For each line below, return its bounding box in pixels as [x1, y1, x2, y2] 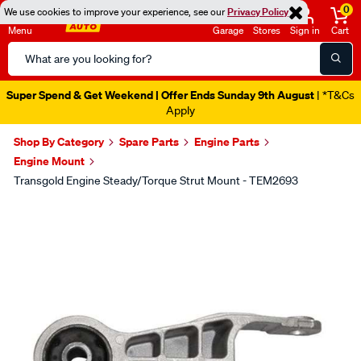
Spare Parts [119, 134, 179, 149]
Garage [213, 23, 243, 37]
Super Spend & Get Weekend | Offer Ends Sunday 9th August [6, 87, 314, 102]
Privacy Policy [227, 5, 288, 19]
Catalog [7, 62, 51, 78]
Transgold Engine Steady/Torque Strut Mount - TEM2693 [14, 173, 298, 188]
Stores [253, 23, 280, 37]
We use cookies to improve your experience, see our [4, 5, 227, 19]
